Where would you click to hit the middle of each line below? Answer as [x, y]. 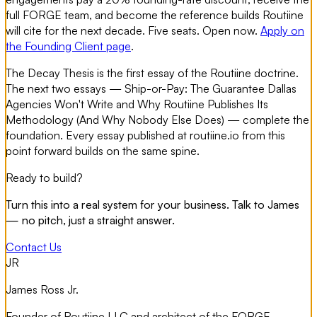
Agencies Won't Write [59, 104]
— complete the [267, 119]
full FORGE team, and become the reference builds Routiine [155, 15]
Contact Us [34, 247]
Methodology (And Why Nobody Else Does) [115, 119]
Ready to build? [44, 177]
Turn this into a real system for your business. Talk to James [152, 204]
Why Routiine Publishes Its [203, 104]
